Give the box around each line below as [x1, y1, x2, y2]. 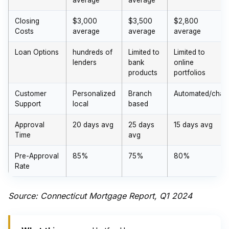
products [128, 68, 157, 77]
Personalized [73, 89, 116, 98]
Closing [15, 17, 39, 25]
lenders [73, 58, 97, 66]
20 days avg [73, 121, 113, 129]
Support [15, 100, 41, 108]
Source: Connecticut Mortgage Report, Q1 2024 [8, 191, 192, 201]
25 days [128, 121, 154, 129]
